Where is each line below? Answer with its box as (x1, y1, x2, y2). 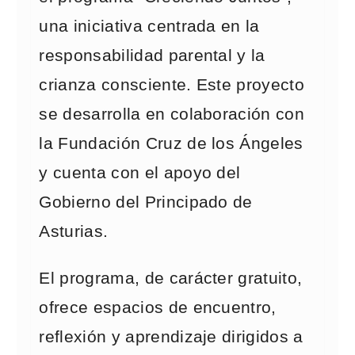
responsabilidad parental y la (39, 46, 265, 65)
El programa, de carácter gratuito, (39, 269, 303, 288)
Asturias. (39, 222, 109, 241)
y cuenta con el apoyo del (39, 163, 241, 182)
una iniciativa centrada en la (39, 17, 260, 36)
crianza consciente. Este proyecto (39, 75, 305, 94)
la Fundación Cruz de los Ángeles (39, 134, 303, 153)
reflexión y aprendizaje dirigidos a (39, 327, 303, 346)
